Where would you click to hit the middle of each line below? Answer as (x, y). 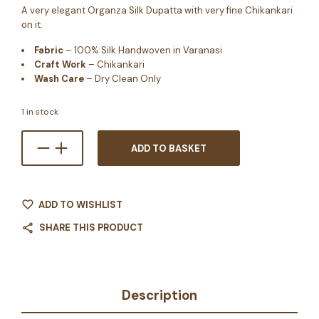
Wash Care (59, 78)
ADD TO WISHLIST (80, 204)
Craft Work (60, 64)
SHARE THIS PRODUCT (91, 227)
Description (159, 296)
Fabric (49, 50)
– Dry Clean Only (122, 78)
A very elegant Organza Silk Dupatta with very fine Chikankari (157, 10)
